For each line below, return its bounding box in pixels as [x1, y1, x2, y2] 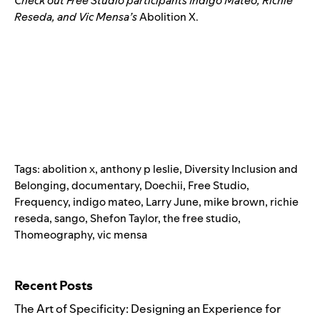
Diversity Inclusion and [184, 161, 298, 176]
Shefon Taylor [90, 210, 158, 226]
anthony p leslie [100, 161, 179, 176]
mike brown [204, 194, 265, 209]
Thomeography [14, 226, 92, 242]
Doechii [144, 177, 183, 193]
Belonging [14, 177, 66, 193]
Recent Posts [14, 276, 93, 294]
